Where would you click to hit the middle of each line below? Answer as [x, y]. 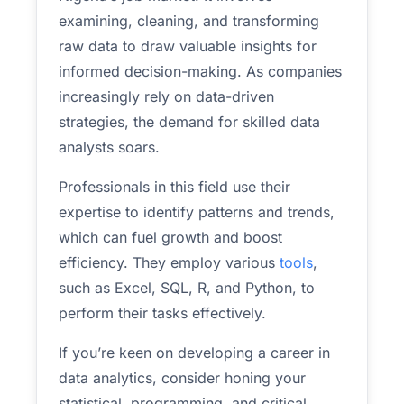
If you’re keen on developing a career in [194, 353]
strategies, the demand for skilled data [189, 122]
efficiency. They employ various [169, 262]
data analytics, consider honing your [182, 378]
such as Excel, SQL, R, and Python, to [187, 288]
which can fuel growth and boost [170, 237]
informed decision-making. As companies [200, 71]
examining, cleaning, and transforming [189, 21]
